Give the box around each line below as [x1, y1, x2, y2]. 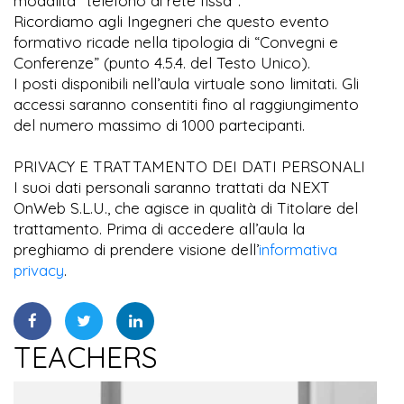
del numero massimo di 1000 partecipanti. [14, 115, 305, 134]
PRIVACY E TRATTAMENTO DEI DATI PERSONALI [14, 156, 365, 176]
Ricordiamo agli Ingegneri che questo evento [14, 11, 329, 31]
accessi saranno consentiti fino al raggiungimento [14, 94, 359, 114]
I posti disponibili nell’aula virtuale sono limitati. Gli [14, 73, 359, 93]
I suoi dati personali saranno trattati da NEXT [14, 177, 330, 197]
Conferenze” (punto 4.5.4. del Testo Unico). [14, 52, 310, 72]
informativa [259, 239, 337, 259]
